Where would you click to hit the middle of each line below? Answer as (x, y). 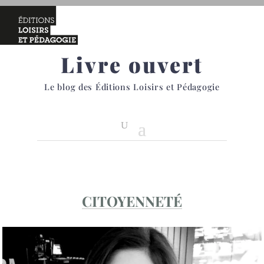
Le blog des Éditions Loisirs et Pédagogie (132, 87)
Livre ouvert (132, 64)
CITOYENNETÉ (132, 201)
